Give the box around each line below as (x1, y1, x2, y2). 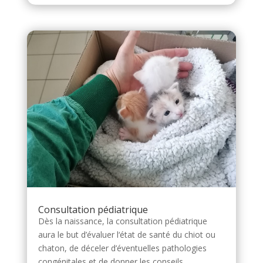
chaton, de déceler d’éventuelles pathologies (38, 242, 207, 254)
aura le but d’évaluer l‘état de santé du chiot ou (38, 229, 215, 241)
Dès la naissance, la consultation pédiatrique (38, 215, 207, 227)
